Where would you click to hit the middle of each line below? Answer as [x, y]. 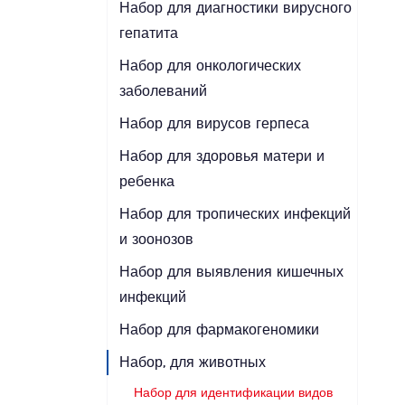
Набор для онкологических [210, 66]
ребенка [146, 182]
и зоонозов [156, 240]
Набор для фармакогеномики [219, 330]
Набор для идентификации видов [233, 393]
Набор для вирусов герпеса [214, 124]
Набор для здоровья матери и [221, 156]
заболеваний [163, 91]
